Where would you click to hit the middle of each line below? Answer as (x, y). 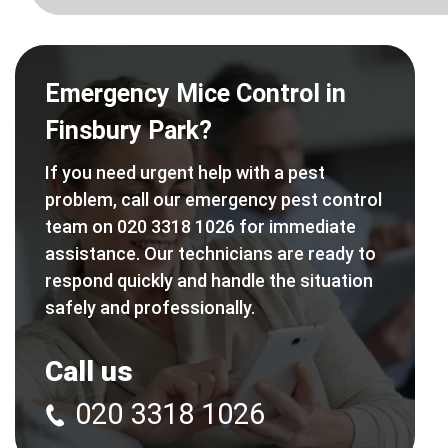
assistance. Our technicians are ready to (210, 253)
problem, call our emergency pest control (213, 199)
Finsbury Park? (128, 130)
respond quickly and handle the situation (209, 280)
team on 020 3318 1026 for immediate (200, 226)
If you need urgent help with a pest (185, 172)
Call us (89, 371)
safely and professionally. (150, 307)
